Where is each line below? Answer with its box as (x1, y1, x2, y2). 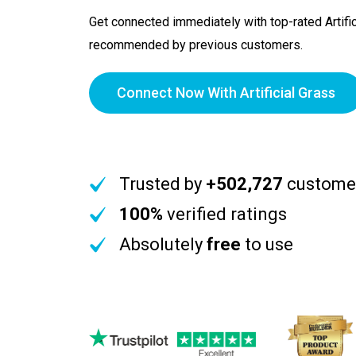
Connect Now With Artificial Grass (117, 84, 335, 102)
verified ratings (162, 204, 287, 225)
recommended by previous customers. (89, 37, 303, 53)
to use (240, 234, 293, 255)
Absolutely (118, 234, 207, 255)
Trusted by (118, 174, 206, 195)
